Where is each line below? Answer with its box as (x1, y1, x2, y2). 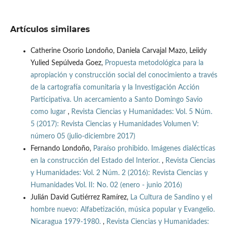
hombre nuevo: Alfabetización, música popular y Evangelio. (30, 206, 215, 214)
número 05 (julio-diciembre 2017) (30, 133, 135, 140)
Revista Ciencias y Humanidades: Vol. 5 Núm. (71, 108, 212, 116)
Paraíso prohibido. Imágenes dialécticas (93, 145, 215, 153)
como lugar (30, 108, 68, 116)
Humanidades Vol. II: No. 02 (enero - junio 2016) (30, 182, 182, 189)
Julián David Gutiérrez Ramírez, (30, 194, 130, 202)
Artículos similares (10, 24, 90, 35)
